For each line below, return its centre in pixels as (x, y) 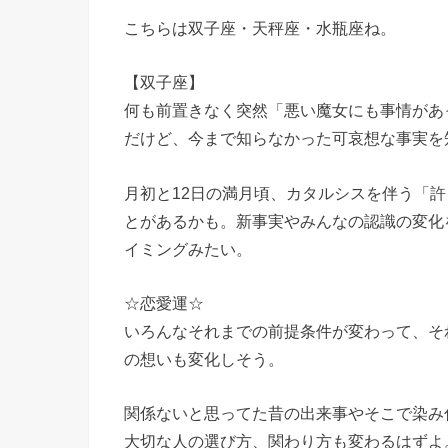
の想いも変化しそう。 (204, 359)
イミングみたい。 (188, 248)
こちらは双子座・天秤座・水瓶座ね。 (260, 28)
